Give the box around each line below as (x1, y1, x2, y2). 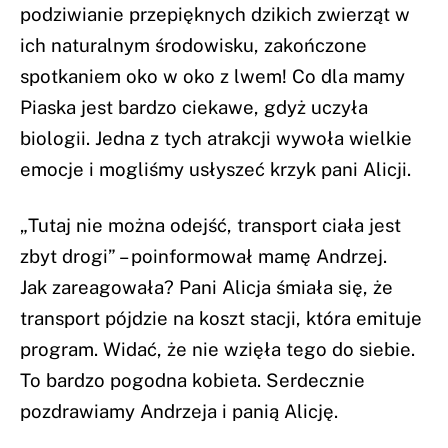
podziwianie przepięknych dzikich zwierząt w (20, 3, 410, 26)
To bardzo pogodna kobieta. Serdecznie (20, 369, 365, 392)
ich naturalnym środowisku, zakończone (20, 34, 367, 57)
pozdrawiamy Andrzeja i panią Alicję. (20, 400, 338, 423)
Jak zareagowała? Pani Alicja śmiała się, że (20, 276, 393, 299)
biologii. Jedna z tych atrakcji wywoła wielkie (20, 127, 412, 150)
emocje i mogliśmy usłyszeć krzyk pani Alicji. (20, 158, 411, 181)
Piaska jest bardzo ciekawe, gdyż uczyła (20, 96, 368, 119)
